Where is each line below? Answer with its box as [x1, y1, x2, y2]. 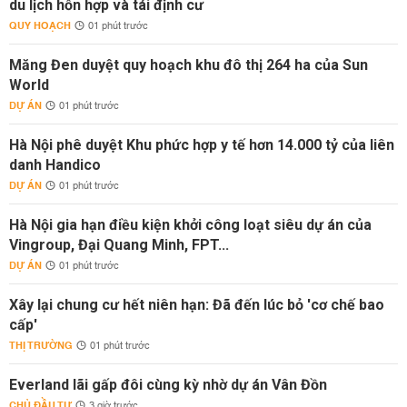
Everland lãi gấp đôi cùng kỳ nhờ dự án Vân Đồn [9, 376, 327, 393]
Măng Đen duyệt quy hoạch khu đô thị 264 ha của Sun [9, 56, 368, 74]
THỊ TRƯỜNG [9, 336, 73, 355]
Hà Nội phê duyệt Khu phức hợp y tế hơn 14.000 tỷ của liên [9, 136, 394, 154]
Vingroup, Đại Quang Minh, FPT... [9, 236, 229, 253]
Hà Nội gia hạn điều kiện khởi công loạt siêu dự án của [9, 216, 372, 233]
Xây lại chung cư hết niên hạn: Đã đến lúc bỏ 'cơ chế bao [9, 296, 384, 313]
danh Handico [9, 156, 101, 174]
